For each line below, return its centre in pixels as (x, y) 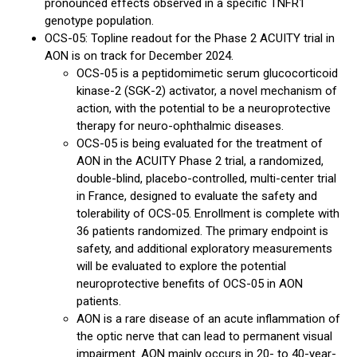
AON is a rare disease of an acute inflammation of (208, 319)
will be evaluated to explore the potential (181, 266)
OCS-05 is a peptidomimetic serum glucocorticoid (207, 73)
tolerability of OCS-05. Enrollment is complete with (208, 214)
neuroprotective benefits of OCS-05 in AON (190, 284)
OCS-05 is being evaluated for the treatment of (200, 143)
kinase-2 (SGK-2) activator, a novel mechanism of (207, 91)
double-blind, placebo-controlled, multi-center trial (206, 178)
